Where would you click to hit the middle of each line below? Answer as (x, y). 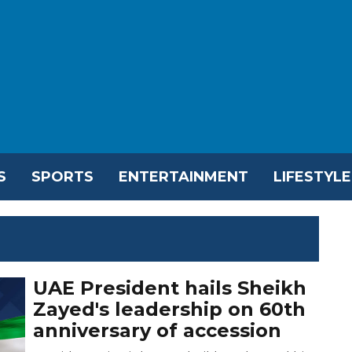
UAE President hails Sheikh (170, 288)
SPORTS (62, 176)
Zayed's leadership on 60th (170, 309)
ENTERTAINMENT (183, 176)
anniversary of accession (158, 330)
